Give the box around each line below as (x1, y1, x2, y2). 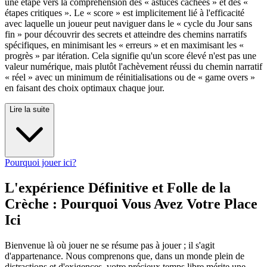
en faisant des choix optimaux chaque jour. (5, 83, 164, 94)
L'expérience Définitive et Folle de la (5, 180, 231, 196)
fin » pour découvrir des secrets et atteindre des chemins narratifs (5, 29, 247, 40)
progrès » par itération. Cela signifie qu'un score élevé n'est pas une (5, 51, 256, 61)
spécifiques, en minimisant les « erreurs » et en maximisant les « (5, 40, 244, 51)
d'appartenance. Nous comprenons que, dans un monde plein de (5, 251, 244, 262)
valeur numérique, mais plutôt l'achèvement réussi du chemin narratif (5, 61, 262, 72)
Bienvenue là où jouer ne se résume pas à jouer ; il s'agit (5, 240, 215, 251)
